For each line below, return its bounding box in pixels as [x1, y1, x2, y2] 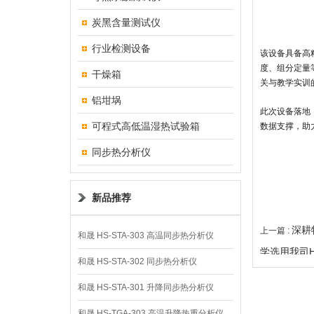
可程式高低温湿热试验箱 [92, 121, 200, 132]
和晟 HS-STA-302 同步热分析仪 [78, 257, 197, 266]
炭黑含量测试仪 [92, 17, 161, 28]
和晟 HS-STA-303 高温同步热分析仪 [78, 231, 214, 240]
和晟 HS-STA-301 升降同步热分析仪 [78, 282, 214, 292]
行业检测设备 [92, 43, 151, 54]
